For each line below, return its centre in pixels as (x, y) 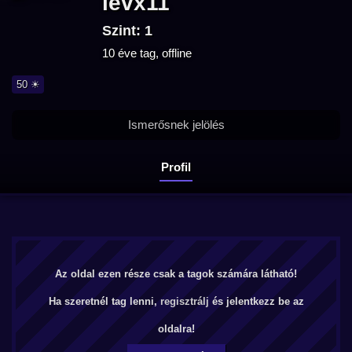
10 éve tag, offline (147, 53)
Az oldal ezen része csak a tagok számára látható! (176, 274)
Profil (176, 167)
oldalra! (176, 329)
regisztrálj (184, 301)
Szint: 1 (127, 31)
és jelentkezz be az (256, 301)
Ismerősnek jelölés (176, 125)
